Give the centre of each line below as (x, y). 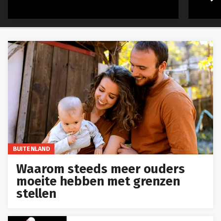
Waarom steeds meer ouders (101, 169)
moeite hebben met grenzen (98, 182)
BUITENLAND (31, 149)
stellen (37, 194)
